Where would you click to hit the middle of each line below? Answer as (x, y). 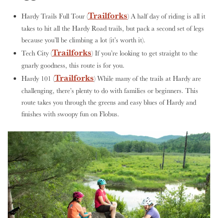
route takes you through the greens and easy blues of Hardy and (109, 102)
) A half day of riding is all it (166, 16)
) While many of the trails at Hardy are (147, 78)
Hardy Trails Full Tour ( (55, 16)
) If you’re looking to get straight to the (145, 53)
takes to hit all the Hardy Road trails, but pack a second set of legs (113, 28)
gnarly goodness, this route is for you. (73, 65)
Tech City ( (37, 53)
